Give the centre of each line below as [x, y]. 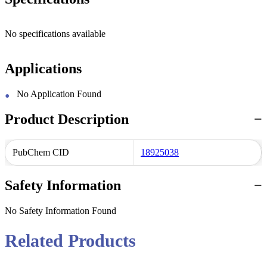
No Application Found [59, 94]
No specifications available [55, 33]
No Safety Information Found [60, 210]
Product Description [67, 119]
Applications [43, 68]
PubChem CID [41, 152]
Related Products [70, 241]
